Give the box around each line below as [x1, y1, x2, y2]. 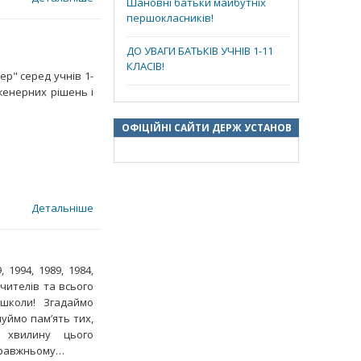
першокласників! [127, 10, 214, 28]
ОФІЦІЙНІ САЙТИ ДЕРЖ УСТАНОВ [121, 121, 292, 135]
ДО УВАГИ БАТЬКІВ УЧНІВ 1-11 [127, 44, 273, 58]
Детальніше [31, 201, 93, 215]
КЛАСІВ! [127, 59, 164, 77]
